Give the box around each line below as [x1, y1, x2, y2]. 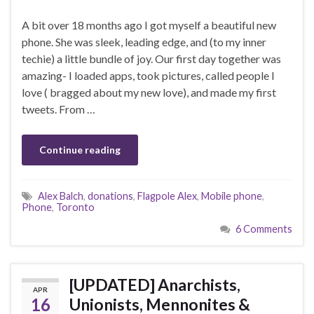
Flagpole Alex [137, 190, 197, 203]
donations [88, 190, 133, 203]
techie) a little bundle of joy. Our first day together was [22, 52, 281, 66]
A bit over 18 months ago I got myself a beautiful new [22, 18, 276, 32]
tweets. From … [22, 102, 95, 116]
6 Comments [235, 223, 292, 235]
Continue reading [39, 144, 121, 156]
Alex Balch [38, 190, 83, 203]
